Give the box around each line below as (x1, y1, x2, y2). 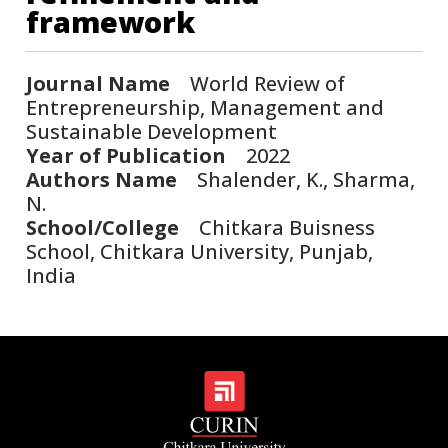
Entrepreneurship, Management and (26, 93, 385, 121)
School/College (26, 213, 180, 241)
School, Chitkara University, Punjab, (26, 237, 374, 265)
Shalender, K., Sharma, (177, 165, 416, 193)
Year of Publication (26, 141, 227, 169)
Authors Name (26, 165, 178, 193)
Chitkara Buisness (179, 213, 376, 241)
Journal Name (26, 69, 171, 97)
